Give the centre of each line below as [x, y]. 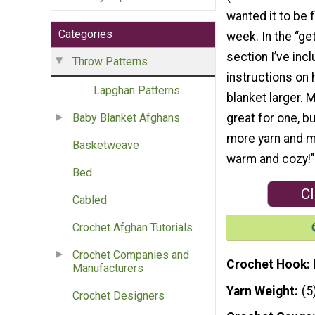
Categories [85, 34]
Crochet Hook [266, 264]
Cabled [90, 200]
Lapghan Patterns [137, 91]
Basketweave [106, 146]
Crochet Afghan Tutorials [133, 228]
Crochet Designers [118, 296]
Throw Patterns [110, 62]
